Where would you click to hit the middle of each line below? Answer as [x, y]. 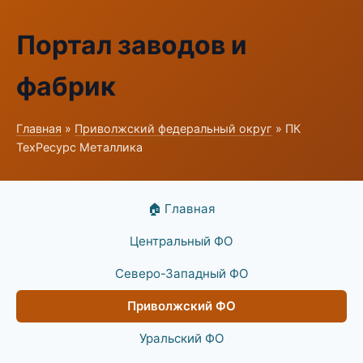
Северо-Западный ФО [181, 273]
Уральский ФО [181, 338]
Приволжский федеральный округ [173, 128]
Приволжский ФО [181, 306]
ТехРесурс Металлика [79, 147]
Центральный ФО [181, 241]
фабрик [66, 86]
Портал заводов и [132, 45]
